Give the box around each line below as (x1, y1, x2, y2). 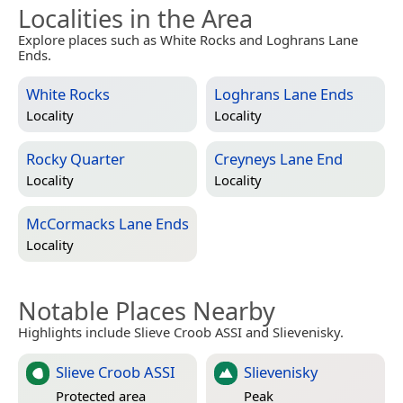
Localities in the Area (18, 2, 253, 36)
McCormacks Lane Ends (26, 213, 189, 235)
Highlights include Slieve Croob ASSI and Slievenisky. (18, 323, 344, 342)
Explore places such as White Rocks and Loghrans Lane (18, 31, 358, 49)
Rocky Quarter (26, 148, 125, 170)
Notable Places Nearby (18, 294, 275, 328)
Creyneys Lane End (214, 148, 343, 170)
